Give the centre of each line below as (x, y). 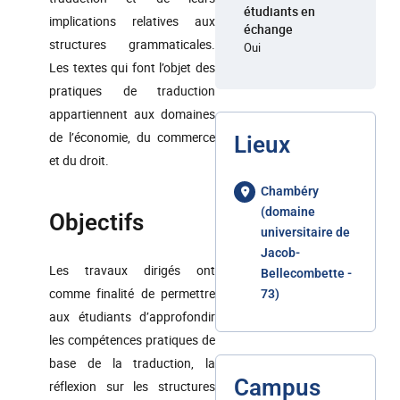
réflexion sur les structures (132, 386)
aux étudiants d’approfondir (132, 317)
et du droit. (79, 160)
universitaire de (305, 232)
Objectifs (96, 222)
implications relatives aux (132, 21)
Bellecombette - (306, 273)
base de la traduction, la (132, 363)
